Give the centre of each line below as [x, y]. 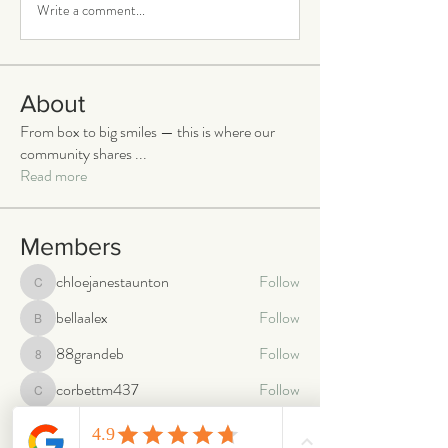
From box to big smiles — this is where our [147, 131]
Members [71, 245]
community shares [77, 153]
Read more [53, 175]
